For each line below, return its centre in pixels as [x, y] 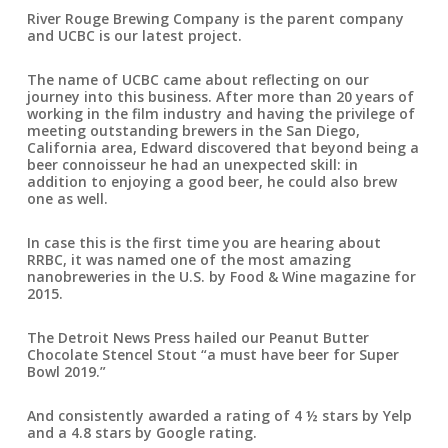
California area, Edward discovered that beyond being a [222, 147]
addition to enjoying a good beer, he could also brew [211, 181]
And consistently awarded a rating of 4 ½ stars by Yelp [219, 415]
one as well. [67, 198]
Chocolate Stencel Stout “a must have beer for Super [212, 354]
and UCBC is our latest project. [134, 35]
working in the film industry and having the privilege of [220, 113]
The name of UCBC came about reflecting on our [197, 79]
